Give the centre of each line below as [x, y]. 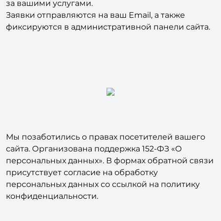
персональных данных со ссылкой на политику [103, 168]
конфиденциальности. [52, 180]
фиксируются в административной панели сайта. [108, 11]
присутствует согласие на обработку [82, 156]
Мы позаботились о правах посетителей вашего [106, 121]
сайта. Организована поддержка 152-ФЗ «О [94, 133]
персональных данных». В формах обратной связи [110, 145]
